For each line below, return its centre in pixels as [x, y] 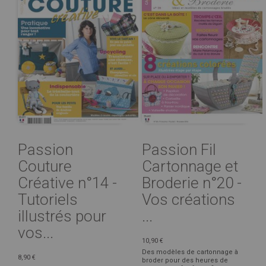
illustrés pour [62, 216]
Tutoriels [48, 199]
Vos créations [189, 199]
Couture [45, 166]
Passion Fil [179, 149]
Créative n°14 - [67, 183]
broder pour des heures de [185, 260]
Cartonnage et [190, 166]
